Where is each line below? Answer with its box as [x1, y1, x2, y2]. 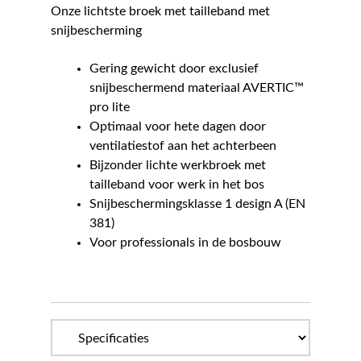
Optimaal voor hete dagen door [89, 119, 266, 133]
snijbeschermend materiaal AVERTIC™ [89, 81, 304, 94]
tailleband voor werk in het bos [89, 177, 264, 191]
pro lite [89, 100, 130, 114]
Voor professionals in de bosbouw [89, 235, 281, 249]
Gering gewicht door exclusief [89, 61, 259, 75]
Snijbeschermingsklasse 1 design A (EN [89, 197, 305, 210]
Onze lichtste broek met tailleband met [50, 5, 270, 19]
